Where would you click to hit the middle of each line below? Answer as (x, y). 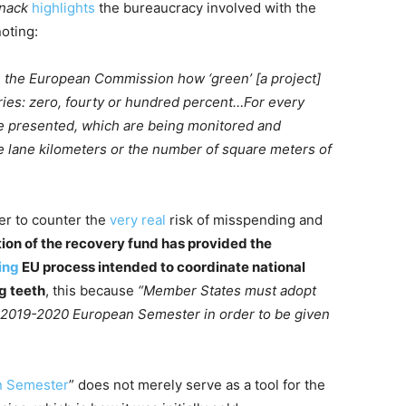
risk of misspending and (244, 220)
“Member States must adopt (227, 290)
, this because (92, 290)
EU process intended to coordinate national (162, 267)
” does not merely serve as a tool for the (197, 385)
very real (138, 220)
